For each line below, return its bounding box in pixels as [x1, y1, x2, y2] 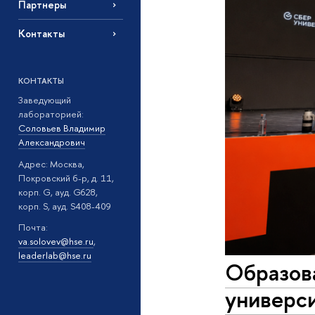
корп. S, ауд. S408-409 [18, 199, 111, 212]
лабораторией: [18, 108, 84, 121]
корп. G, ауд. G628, [18, 185, 98, 198]
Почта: [18, 221, 48, 234]
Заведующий [18, 94, 71, 107]
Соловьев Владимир [18, 122, 105, 135]
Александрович [18, 136, 85, 149]
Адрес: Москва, [18, 157, 84, 170]
